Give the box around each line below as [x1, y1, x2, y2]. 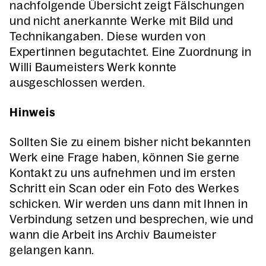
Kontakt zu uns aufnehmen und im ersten [9, 166, 236, 180]
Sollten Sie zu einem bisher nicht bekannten [9, 135, 251, 149]
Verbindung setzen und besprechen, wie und [9, 212, 254, 226]
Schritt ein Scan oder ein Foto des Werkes [9, 181, 239, 195]
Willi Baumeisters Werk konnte [9, 60, 178, 74]
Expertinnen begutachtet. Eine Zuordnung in [9, 45, 252, 59]
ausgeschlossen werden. [9, 75, 151, 90]
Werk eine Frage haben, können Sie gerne [9, 150, 240, 164]
